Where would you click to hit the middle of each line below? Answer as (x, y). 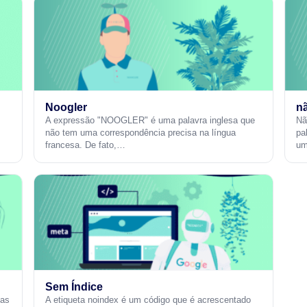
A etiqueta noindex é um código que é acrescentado (148, 300)
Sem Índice (74, 287)
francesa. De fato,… (86, 145)
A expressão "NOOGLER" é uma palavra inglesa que (150, 120)
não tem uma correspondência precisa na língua (141, 133)
